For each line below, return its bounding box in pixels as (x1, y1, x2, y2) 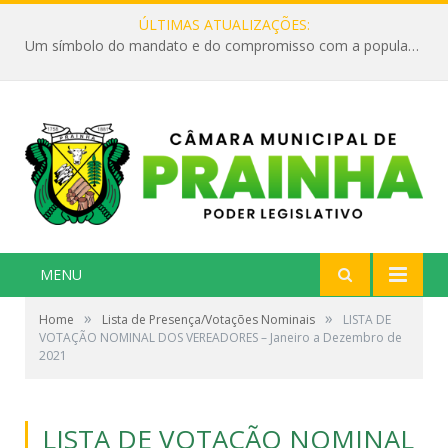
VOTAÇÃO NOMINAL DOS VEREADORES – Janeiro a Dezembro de (39, 328, 402, 346)
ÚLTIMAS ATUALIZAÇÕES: (138, 15, 310, 34)
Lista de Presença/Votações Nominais (102, 310, 315, 328)
